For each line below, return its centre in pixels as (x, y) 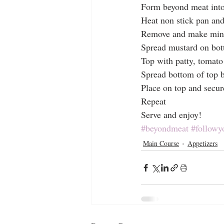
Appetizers (202, 143)
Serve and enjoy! (171, 115)
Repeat (153, 101)
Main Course (161, 143)
